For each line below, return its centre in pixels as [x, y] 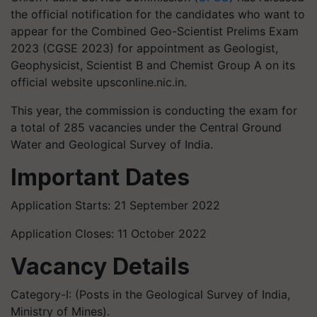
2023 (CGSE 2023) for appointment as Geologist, [144, 48]
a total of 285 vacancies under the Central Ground [146, 127]
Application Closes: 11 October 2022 [109, 234]
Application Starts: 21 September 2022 [115, 205]
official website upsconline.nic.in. [99, 82]
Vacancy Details [100, 266]
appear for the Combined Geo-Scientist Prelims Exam [155, 31]
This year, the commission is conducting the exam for [154, 110]
